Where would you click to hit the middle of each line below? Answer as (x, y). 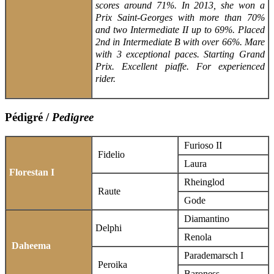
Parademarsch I (213, 255)
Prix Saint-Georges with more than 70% (180, 18)
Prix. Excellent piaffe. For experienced (180, 67)
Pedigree (71, 117)
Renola (197, 237)
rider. (106, 79)
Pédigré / (27, 117)
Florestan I (32, 172)
